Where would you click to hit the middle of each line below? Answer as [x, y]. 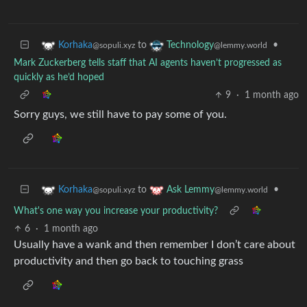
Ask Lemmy [191, 189]
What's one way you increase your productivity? [116, 211]
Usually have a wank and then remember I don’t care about [155, 244]
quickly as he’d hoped [59, 77]
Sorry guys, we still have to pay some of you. [120, 114]
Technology [190, 45]
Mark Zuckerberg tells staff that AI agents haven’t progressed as [148, 63]
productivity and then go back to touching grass [128, 261]
